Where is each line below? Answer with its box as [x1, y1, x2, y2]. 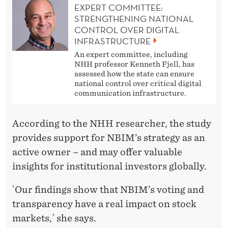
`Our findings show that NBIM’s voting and [12, 184, 204, 195]
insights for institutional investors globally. [12, 160, 207, 172]
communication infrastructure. [74, 89, 186, 97]
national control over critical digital [74, 79, 202, 88]
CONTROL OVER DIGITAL [74, 23, 179, 36]
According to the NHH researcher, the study [12, 118, 211, 129]
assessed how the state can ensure [74, 69, 194, 78]
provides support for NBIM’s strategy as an [12, 132, 205, 143]
